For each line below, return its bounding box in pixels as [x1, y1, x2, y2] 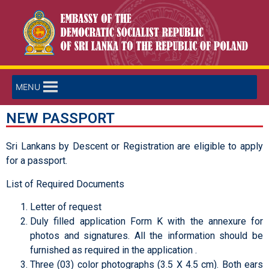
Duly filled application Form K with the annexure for [30, 216, 263, 228]
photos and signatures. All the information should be [30, 230, 263, 242]
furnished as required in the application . [30, 244, 197, 256]
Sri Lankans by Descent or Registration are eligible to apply [6, 141, 263, 153]
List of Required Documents [6, 178, 124, 190]
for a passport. [6, 155, 67, 167]
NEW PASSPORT [6, 110, 115, 127]
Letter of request [30, 201, 101, 213]
